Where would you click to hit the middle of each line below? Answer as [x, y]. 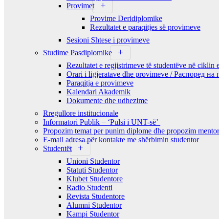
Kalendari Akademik [99, 91]
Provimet [80, 5]
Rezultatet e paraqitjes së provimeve [145, 27]
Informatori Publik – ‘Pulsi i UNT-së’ [102, 122]
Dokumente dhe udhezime [107, 100]
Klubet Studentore [95, 178]
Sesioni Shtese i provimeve [108, 40]
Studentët [57, 148]
